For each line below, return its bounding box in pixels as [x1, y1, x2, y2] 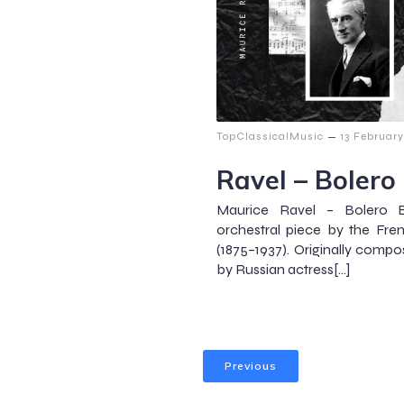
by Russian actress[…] [216, 261, 350, 279]
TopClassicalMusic [216, 130, 324, 143]
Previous [225, 359, 277, 373]
